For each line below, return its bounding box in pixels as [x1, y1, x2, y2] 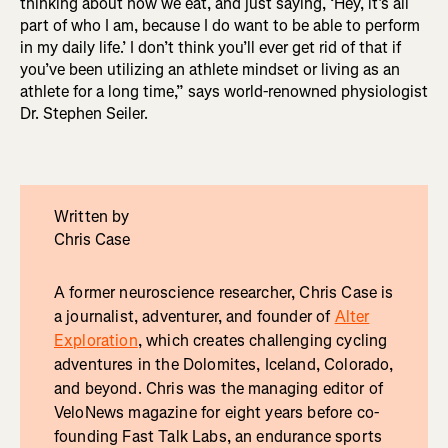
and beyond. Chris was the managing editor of [53, 378, 384, 400]
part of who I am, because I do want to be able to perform [20, 15, 420, 37]
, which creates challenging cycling [137, 330, 388, 352]
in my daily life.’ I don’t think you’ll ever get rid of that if [20, 37, 401, 59]
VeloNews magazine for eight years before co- [53, 402, 380, 424]
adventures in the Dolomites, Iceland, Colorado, [53, 354, 394, 376]
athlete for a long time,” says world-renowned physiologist [20, 81, 428, 103]
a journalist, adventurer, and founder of [53, 306, 335, 328]
